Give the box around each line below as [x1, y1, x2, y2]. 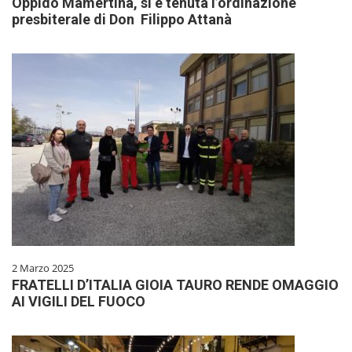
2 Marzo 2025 [12, 261, 74, 276]
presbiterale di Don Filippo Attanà [12, 11, 232, 28]
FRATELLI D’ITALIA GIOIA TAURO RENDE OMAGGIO [12, 277, 339, 294]
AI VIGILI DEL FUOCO [12, 293, 145, 310]
